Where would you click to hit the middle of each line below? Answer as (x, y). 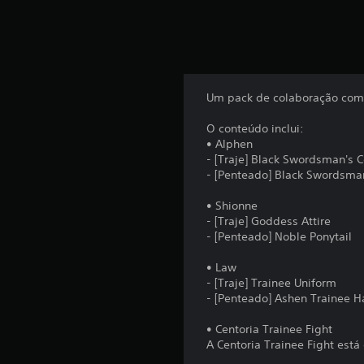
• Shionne (232, 206)
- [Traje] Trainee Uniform (272, 283)
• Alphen (230, 144)
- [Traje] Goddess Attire (269, 221)
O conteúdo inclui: (256, 129)
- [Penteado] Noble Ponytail (279, 237)
